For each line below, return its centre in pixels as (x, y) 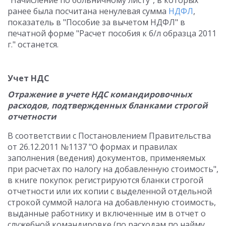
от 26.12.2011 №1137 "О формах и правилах (92, 147)
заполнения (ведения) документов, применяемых (106, 158)
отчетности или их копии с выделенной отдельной (110, 191)
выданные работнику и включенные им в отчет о (107, 213)
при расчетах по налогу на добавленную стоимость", (113, 169)
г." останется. (33, 44)
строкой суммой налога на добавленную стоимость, (112, 202)
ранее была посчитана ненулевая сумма (88, 11)
